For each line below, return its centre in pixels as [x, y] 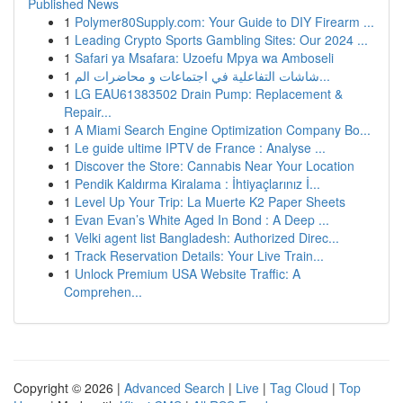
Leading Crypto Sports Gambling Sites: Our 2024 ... [221, 40]
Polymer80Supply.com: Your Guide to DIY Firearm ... [224, 22]
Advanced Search [175, 388]
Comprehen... [103, 291]
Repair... [88, 112]
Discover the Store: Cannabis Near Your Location [215, 166]
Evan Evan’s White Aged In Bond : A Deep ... [202, 219]
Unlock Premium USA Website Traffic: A [188, 273]
